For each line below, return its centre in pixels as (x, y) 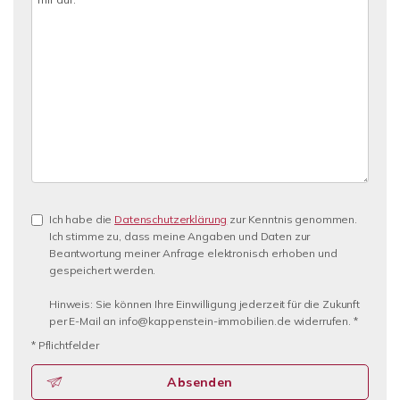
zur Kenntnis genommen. (292, 219)
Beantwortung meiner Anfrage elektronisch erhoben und (193, 253)
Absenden (200, 382)
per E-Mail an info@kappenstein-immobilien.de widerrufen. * (204, 321)
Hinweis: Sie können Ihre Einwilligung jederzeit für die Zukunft (204, 304)
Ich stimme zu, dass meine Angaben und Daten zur (180, 236)
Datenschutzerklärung (171, 219)
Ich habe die (82, 219)
